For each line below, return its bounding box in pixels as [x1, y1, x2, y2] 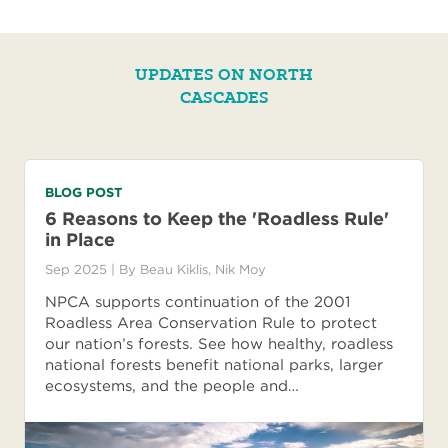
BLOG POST [45, 185, 122, 201]
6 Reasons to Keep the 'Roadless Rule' [45, 208, 389, 230]
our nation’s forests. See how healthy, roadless [45, 335, 393, 354]
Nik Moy [215, 262, 266, 278]
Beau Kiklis [140, 262, 208, 278]
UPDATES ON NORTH [135, 63, 313, 87]
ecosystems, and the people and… [45, 377, 299, 396]
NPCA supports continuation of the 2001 [45, 293, 350, 312]
